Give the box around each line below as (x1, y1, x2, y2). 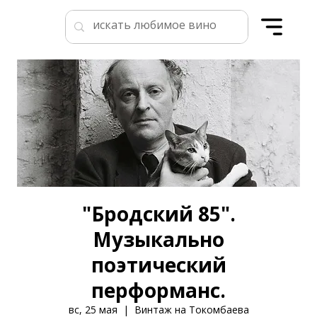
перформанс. (91, 277, 226, 304)
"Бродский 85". (81, 200, 236, 227)
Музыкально (93, 226, 224, 253)
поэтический (91, 251, 226, 278)
